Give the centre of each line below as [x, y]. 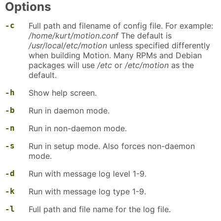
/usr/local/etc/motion [68, 46]
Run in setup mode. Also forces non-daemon [112, 146]
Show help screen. [63, 93]
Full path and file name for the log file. [100, 209]
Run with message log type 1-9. [87, 192]
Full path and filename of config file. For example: [121, 26]
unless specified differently [159, 46]
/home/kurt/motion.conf [74, 36]
